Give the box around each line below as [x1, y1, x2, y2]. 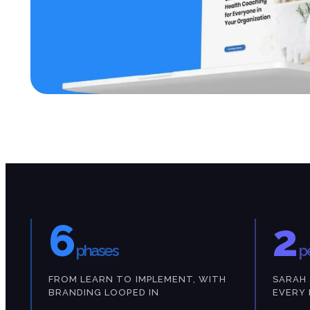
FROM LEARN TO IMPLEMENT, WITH [48, 274, 227, 285]
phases [76, 241, 118, 260]
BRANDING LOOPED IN [48, 287, 159, 298]
